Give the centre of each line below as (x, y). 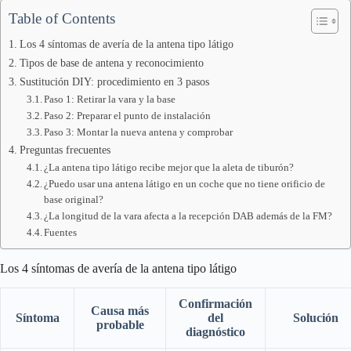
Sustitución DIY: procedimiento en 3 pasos (114, 81)
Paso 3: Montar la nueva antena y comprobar (139, 132)
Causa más (120, 310)
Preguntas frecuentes (65, 150)
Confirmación (215, 303)
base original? (74, 199)
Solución (316, 317)
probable (120, 324)
